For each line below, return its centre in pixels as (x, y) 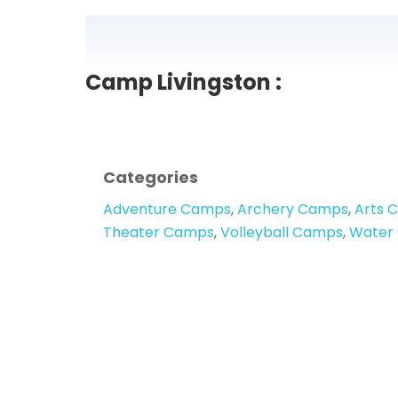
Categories (151, 177)
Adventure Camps (167, 209)
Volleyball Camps (282, 232)
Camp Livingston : (183, 83)
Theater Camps (159, 232)
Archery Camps (293, 209)
